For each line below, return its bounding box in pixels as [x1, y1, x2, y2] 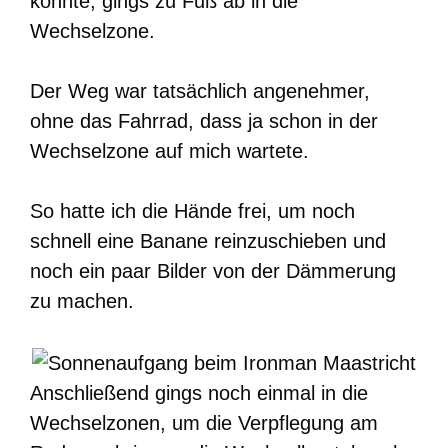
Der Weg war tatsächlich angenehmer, [30, 80, 370, 103]
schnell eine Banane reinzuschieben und [30, 230, 386, 253]
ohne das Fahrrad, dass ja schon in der [30, 110, 378, 133]
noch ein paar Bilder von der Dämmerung [30, 260, 396, 283]
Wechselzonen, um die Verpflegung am [30, 412, 378, 435]
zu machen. [30, 290, 134, 313]
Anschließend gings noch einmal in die [30, 382, 368, 405]
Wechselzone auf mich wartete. [30, 140, 309, 163]
